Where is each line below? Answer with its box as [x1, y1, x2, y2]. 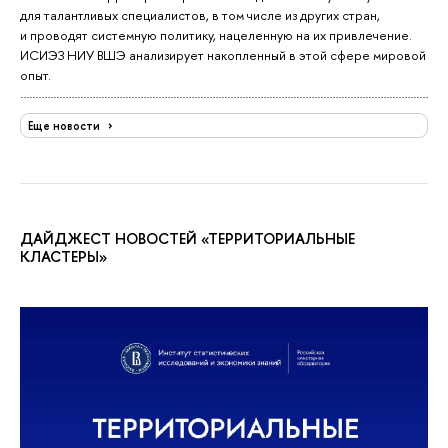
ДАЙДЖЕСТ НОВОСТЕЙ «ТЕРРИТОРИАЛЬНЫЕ [20, 228, 355, 250]
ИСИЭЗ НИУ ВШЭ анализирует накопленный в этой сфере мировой [20, 45, 426, 64]
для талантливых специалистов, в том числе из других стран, [20, 5, 380, 24]
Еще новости [28, 117, 104, 134]
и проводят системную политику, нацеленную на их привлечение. [20, 25, 412, 44]
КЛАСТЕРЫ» [20, 246, 107, 268]
